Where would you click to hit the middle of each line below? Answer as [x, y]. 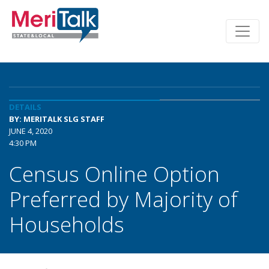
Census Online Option [114, 174]
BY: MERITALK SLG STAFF [57, 119]
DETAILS [25, 107]
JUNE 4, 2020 [31, 131]
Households [67, 224]
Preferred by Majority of [123, 199]
